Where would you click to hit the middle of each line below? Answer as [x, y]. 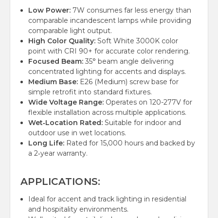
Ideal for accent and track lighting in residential [108, 199]
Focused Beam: [56, 62]
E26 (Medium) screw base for [128, 82]
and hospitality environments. [79, 209]
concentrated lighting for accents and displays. [107, 72]
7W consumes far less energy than [131, 10]
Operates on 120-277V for [148, 102]
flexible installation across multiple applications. [108, 113]
